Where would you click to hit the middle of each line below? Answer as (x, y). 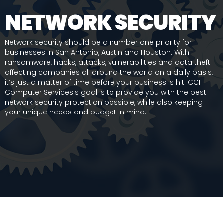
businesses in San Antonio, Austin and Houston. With (97, 52)
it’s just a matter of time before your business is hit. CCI (103, 82)
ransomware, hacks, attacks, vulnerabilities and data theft (108, 62)
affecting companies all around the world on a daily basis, (109, 72)
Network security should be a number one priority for (98, 42)
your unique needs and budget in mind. (76, 112)
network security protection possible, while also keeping (104, 102)
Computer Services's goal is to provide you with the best (106, 92)
